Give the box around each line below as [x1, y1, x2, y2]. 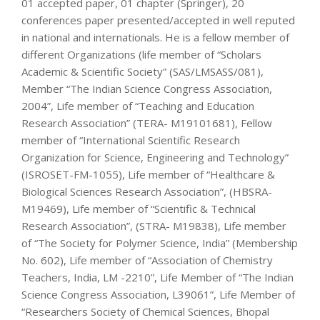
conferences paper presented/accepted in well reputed [21, 12, 295, 27]
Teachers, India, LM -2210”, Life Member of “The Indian [21, 269, 294, 284]
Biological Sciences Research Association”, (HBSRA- [21, 184, 272, 199]
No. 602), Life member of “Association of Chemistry [21, 252, 273, 267]
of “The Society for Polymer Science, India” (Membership [21, 235, 298, 250]
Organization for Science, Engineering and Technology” [21, 149, 289, 164]
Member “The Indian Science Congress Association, [21, 81, 272, 96]
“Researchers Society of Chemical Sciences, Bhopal [21, 304, 269, 319]
